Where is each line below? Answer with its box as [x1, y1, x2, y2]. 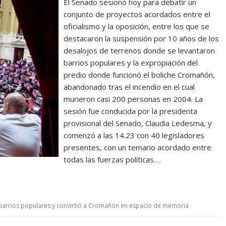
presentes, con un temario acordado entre [64, 142, 212, 152]
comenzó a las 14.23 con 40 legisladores [64, 130, 205, 140]
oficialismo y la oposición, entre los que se [64, 21, 210, 31]
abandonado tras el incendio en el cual [64, 82, 195, 92]
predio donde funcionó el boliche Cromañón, [64, 70, 215, 80]
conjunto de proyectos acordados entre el [64, 9, 211, 19]
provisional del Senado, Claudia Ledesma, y [64, 118, 212, 128]
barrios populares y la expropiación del [64, 58, 198, 68]
